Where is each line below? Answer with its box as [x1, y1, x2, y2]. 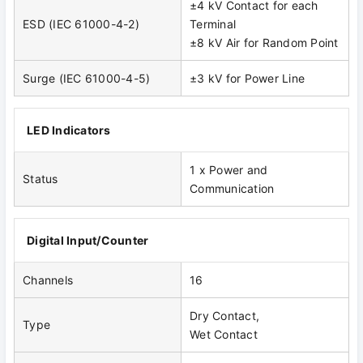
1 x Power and [190, 163, 268, 177]
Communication [190, 181, 275, 196]
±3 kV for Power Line [190, 71, 305, 86]
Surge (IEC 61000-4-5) [23, 71, 151, 86]
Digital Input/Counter [27, 233, 149, 248]
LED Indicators [27, 123, 111, 138]
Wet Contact [190, 327, 258, 342]
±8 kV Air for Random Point [190, 36, 339, 50]
